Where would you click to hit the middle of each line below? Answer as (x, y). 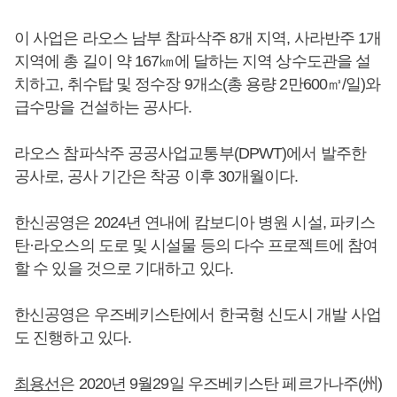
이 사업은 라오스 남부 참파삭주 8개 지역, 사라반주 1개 (198, 38)
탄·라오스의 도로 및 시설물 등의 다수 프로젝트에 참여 (196, 245)
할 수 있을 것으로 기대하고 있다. (124, 268)
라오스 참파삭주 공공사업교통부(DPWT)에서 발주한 (190, 153)
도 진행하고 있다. (73, 337)
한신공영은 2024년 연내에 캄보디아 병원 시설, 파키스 (195, 222)
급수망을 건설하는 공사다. (103, 107)
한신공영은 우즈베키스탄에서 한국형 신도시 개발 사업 (198, 314)
